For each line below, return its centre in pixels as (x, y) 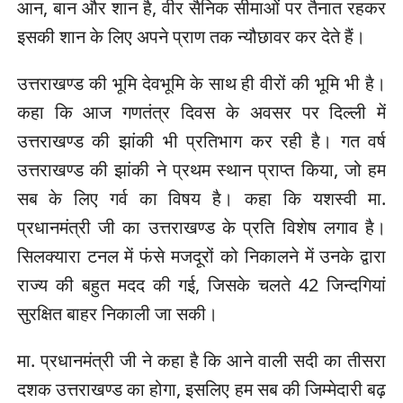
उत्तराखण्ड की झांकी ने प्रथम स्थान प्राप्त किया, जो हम (201, 170)
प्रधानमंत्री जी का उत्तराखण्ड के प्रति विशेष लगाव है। (201, 228)
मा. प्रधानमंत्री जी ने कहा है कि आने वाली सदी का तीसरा (201, 361)
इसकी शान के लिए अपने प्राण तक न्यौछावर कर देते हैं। (191, 37)
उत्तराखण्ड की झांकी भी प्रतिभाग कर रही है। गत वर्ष (201, 141)
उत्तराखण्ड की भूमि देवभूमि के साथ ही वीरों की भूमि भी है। (201, 84)
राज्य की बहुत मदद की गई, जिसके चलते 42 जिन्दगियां (201, 285)
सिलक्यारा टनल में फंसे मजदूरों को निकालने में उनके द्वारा (201, 256)
